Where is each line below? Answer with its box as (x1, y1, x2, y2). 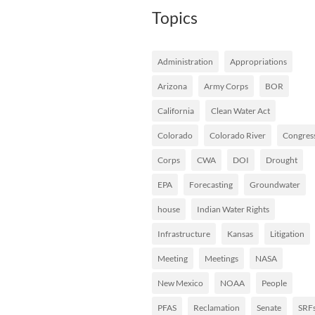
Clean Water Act (211, 105, 270, 116)
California (157, 105, 194, 116)
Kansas (227, 228, 253, 239)
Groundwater (250, 179, 300, 190)
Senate (257, 302, 281, 313)
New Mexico (157, 277, 203, 288)
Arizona (157, 80, 187, 91)
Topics (152, 8, 198, 28)
